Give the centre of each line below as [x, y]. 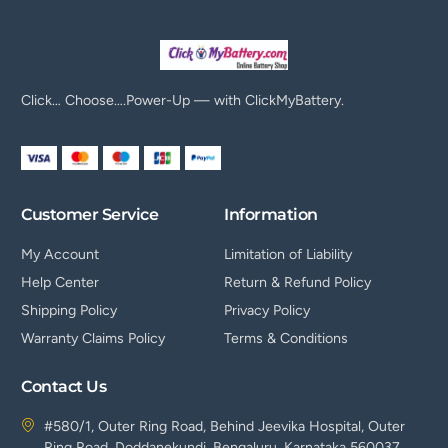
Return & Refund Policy [297, 283]
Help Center [60, 283]
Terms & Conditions [286, 339]
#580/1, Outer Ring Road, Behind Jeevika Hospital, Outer [224, 427]
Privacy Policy [267, 311]
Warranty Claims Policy [93, 339]
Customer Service [90, 214]
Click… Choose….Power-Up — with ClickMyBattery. [183, 101]
